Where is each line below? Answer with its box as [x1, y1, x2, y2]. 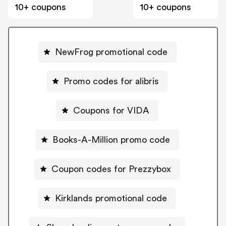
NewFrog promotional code [54, 47, 167, 56]
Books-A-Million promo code [52, 135, 170, 144]
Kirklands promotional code [55, 193, 167, 203]
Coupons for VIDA [73, 105, 149, 115]
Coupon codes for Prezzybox [51, 164, 171, 174]
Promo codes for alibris [63, 76, 159, 86]
